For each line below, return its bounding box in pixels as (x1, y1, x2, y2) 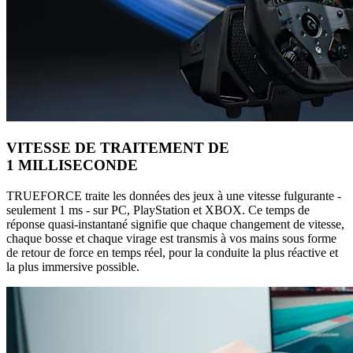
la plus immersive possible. (6, 259, 139, 273)
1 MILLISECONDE (6, 157, 138, 174)
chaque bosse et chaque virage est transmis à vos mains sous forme (6, 231, 336, 245)
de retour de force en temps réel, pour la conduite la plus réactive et (6, 245, 338, 259)
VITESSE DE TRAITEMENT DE (6, 139, 229, 157)
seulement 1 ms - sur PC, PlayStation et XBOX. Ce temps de (6, 203, 310, 217)
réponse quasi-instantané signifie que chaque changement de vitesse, (6, 217, 344, 231)
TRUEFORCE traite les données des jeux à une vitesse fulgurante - (6, 188, 341, 203)
